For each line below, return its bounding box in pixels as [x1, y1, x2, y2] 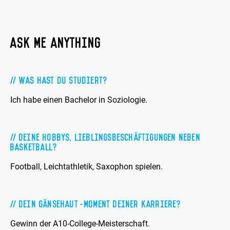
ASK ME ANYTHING [10, 34, 102, 48]
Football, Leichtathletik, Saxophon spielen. [10, 162, 163, 172]
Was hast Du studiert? [19, 75, 108, 84]
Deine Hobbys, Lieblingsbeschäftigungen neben [19, 132, 201, 141]
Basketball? [10, 142, 57, 151]
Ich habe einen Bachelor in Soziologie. [10, 95, 147, 105]
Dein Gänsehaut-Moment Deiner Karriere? [19, 199, 181, 208]
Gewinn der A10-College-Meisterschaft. [10, 219, 150, 229]
